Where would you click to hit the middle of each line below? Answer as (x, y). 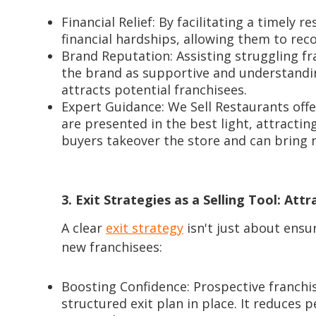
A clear (84, 228)
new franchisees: (112, 247)
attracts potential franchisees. (154, 90)
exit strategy (145, 228)
